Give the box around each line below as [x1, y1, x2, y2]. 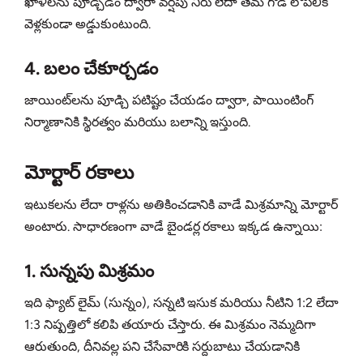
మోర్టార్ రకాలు [24, 160, 134, 185]
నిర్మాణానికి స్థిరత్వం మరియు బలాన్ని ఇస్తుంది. [24, 114, 251, 130]
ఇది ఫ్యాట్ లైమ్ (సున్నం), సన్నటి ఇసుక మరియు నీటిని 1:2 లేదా [24, 295, 339, 311]
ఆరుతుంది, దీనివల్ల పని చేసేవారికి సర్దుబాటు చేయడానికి [24, 339, 301, 355]
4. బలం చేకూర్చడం [24, 58, 158, 80]
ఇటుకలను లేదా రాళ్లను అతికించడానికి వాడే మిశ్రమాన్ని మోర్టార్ [24, 197, 339, 213]
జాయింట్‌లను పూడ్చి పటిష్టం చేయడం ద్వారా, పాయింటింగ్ [24, 92, 314, 109]
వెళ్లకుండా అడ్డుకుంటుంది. [24, 16, 151, 32]
